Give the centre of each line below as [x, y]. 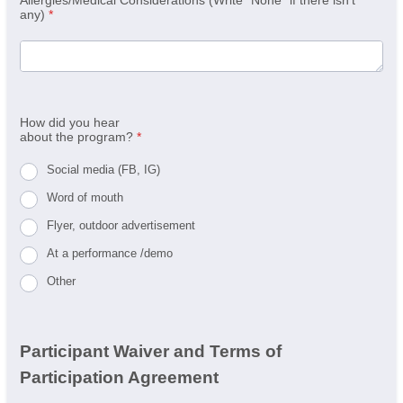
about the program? [76, 136]
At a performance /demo [110, 254]
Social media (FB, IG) [103, 170]
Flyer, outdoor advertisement [121, 226]
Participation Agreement [119, 378]
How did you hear [70, 122]
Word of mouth [85, 198]
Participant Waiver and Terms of [151, 352]
